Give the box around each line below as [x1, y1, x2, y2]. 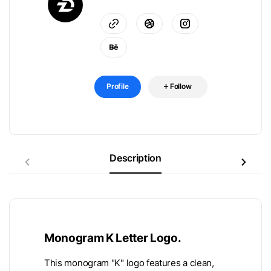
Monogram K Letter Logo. [44, 230, 181, 245]
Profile [106, 82, 129, 91]
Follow [169, 82, 192, 91]
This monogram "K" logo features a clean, [44, 257, 214, 269]
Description [109, 151, 162, 164]
